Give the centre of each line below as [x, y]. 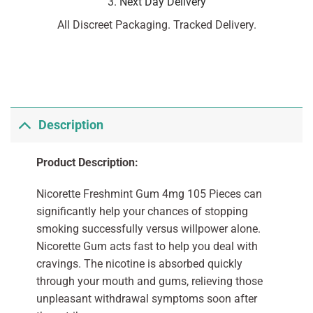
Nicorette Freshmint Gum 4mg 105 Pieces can [149, 194]
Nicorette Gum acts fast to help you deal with [147, 247]
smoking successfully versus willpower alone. [148, 229]
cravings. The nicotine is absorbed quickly [139, 264]
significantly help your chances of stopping [142, 212]
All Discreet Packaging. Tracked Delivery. [156, 24]
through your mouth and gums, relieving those [149, 282]
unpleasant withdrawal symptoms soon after [146, 299]
